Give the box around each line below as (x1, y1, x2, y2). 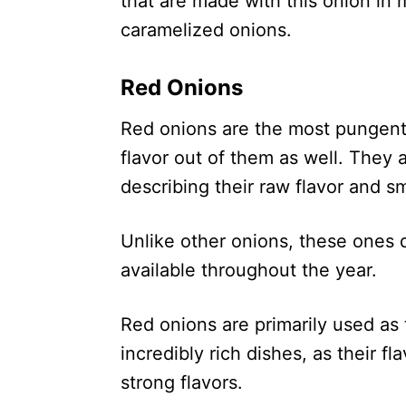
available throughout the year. (121, 259, 377, 281)
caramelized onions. (121, 19, 292, 41)
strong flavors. (121, 372, 243, 393)
